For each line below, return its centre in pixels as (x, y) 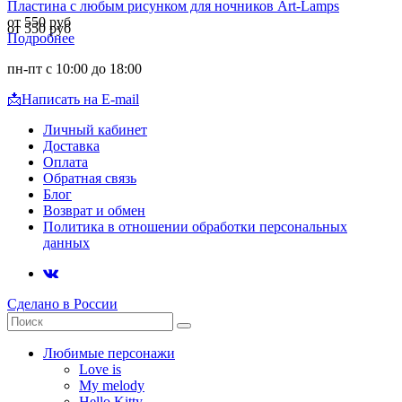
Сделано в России (62, 303)
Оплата (66, 162)
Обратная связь (90, 178)
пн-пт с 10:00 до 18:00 (74, 68)
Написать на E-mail (80, 99)
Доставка (71, 145)
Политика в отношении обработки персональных (195, 226)
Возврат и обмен (94, 210)
